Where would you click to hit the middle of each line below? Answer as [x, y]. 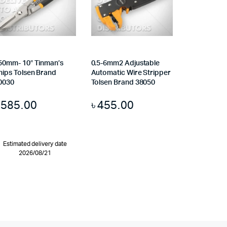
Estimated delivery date [35, 144]
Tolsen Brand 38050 [123, 83]
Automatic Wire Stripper [131, 73]
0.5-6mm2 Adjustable [125, 64]
